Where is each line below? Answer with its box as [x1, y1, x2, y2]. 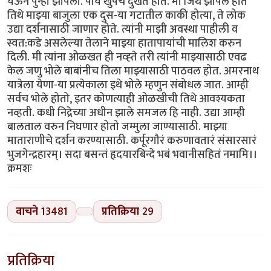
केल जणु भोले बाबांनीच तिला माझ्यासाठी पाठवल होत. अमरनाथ [7, 62, 259, 81]
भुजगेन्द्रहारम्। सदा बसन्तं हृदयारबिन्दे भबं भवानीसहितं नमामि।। [7, 145, 257, 165]
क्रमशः [7, 159, 32, 178]
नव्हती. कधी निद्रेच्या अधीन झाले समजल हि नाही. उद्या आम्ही [7, 103, 245, 123]
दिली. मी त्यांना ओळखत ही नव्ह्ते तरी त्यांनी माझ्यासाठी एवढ [7, 48, 247, 67]
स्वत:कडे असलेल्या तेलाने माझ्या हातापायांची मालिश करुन [7, 34, 241, 53]
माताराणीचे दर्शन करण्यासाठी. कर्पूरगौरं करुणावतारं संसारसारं [7, 131, 256, 151]
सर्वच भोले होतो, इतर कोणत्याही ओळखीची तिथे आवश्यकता [7, 90, 245, 109]
